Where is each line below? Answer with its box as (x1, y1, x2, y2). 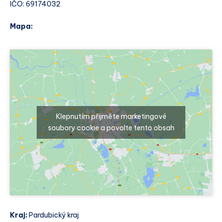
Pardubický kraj (27, 211, 79, 220)
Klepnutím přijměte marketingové (55, 111, 166, 121)
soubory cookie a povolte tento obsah (48, 123, 174, 132)
